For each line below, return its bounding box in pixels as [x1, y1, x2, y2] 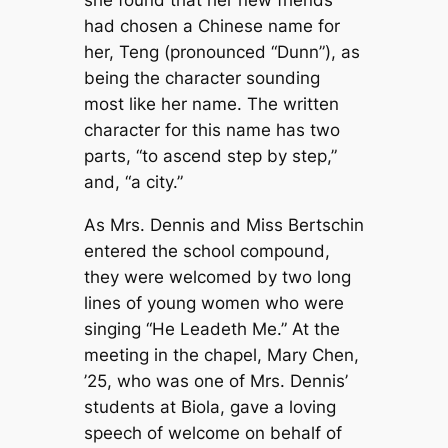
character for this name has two [83, 120, 340, 141]
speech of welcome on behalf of [83, 423, 342, 444]
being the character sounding [83, 68, 320, 89]
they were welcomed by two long [83, 267, 351, 288]
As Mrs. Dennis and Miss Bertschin [83, 215, 364, 236]
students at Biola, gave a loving [83, 397, 336, 418]
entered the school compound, [83, 241, 330, 262]
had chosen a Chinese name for [83, 16, 340, 37]
